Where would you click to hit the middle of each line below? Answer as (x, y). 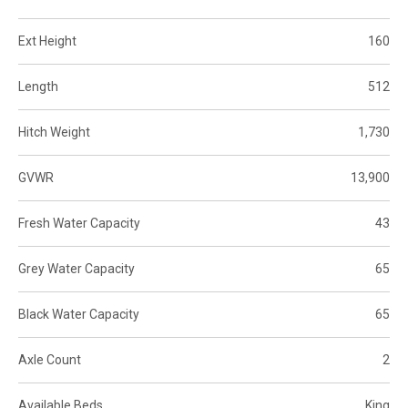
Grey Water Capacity (76, 269)
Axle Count (50, 360)
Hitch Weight (54, 133)
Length (38, 87)
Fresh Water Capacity (79, 224)
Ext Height (47, 41)
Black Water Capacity (79, 315)
